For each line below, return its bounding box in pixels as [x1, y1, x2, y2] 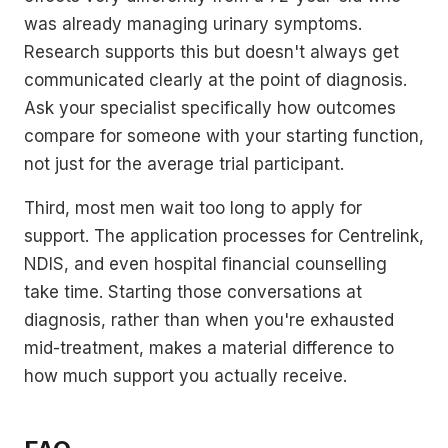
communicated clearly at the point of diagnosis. [24, 69, 407, 90]
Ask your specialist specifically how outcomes [24, 97, 396, 118]
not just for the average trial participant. [24, 153, 344, 174]
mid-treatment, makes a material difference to [24, 337, 394, 358]
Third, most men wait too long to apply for [24, 197, 362, 218]
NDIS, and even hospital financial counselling [24, 253, 387, 274]
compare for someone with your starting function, [24, 125, 424, 146]
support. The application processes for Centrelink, [24, 225, 424, 246]
